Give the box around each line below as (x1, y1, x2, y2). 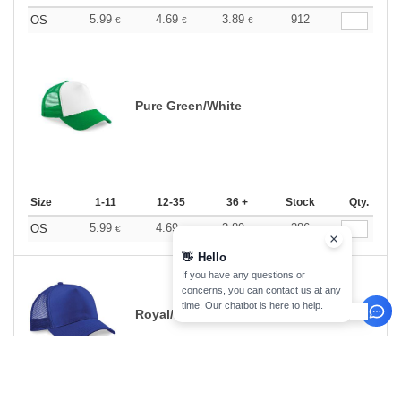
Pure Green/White (135, 98, 242, 113)
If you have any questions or (182, 269, 305, 280)
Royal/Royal (135, 306, 209, 321)
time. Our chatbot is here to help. (182, 300, 323, 311)
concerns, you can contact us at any (182, 285, 341, 295)
